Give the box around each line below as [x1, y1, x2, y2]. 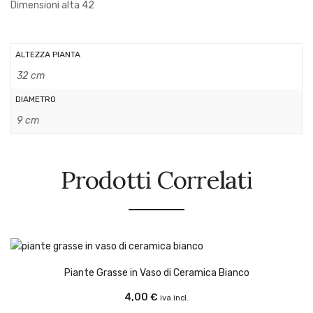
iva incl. [160, 293, 189, 303]
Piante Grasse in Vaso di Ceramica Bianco [64, 267, 249, 279]
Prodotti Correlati [60, 163, 253, 196]
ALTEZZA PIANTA [15, 49, 80, 59]
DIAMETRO [15, 94, 56, 104]
